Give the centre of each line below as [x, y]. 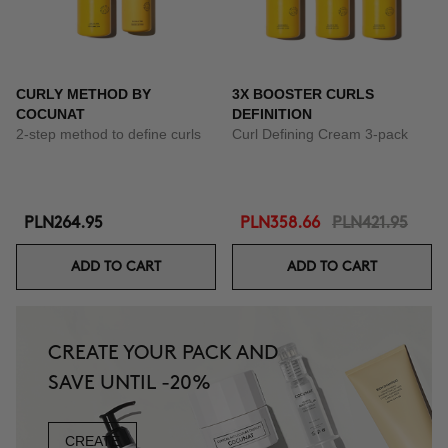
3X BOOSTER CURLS [303, 94]
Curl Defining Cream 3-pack [320, 134]
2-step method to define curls [108, 134]
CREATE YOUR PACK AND [163, 353]
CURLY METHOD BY [83, 94]
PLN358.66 [280, 223]
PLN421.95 [370, 223]
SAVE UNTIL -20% [129, 383]
